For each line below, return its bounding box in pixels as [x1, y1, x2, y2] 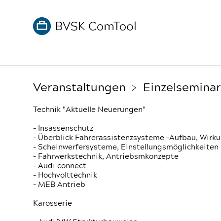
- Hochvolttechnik [33, 172, 98, 179]
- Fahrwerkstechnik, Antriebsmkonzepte [33, 153, 179, 160]
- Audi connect [33, 162, 87, 170]
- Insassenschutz [33, 125, 94, 132]
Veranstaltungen [33, 82, 126, 94]
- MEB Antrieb [33, 181, 86, 188]
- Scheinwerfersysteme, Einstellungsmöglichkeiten [33, 144, 219, 151]
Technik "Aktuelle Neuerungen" [33, 106, 146, 113]
